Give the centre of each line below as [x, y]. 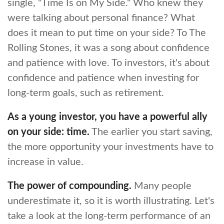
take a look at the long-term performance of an [109, 216]
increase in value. [45, 162]
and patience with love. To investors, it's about [108, 63]
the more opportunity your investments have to [110, 147]
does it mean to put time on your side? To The [107, 33]
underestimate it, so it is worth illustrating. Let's [111, 201]
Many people [161, 186]
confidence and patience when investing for [103, 78]
